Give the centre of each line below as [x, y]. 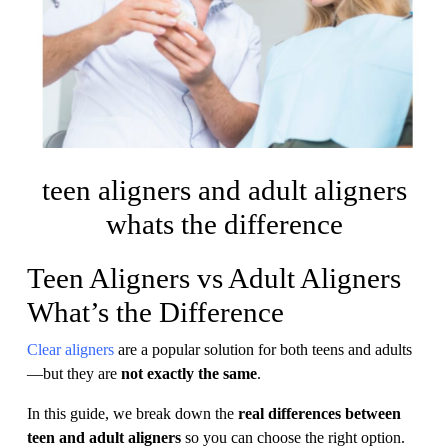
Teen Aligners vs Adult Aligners [214, 278]
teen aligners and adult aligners [224, 190]
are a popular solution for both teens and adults [263, 349]
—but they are [74, 373]
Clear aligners [70, 349]
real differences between [319, 413]
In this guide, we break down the [132, 413]
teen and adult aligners [104, 437]
